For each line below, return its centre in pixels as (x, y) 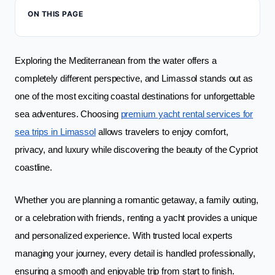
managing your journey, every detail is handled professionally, (135, 254)
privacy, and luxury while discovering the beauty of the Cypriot (136, 150)
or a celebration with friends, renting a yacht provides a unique (136, 218)
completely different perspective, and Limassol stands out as (134, 79)
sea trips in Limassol (55, 132)
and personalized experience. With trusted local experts (124, 236)
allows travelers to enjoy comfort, (162, 132)
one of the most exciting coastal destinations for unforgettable (135, 96)
